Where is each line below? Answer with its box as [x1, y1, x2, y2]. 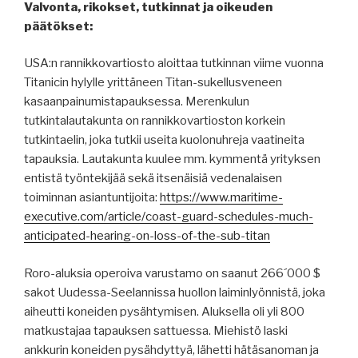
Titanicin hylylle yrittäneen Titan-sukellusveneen [24, 75, 282, 90]
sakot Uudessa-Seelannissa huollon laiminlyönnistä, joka [24, 284, 325, 300]
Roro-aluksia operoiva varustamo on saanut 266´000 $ [24, 265, 320, 280]
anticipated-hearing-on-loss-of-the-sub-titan [24, 229, 270, 244]
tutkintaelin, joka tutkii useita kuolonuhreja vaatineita [24, 133, 304, 148]
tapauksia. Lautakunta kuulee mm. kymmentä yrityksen [24, 152, 320, 167]
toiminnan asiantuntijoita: [24, 190, 160, 205]
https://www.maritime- [160, 190, 283, 205]
